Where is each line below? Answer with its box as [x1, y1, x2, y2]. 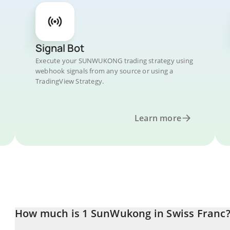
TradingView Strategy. [35, 76, 104, 86]
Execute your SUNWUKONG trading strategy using [35, 56, 194, 65]
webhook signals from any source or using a [35, 66, 174, 75]
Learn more [135, 112, 181, 124]
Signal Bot [35, 41, 84, 55]
